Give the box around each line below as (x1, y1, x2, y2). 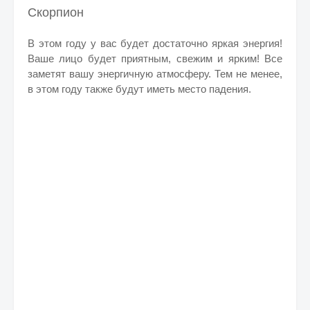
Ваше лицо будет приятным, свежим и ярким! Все (28, 53, 282, 64)
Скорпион (28, 6, 84, 19)
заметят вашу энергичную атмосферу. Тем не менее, (28, 68, 282, 80)
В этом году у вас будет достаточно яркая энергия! (28, 37, 282, 49)
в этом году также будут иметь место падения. (28, 83, 251, 95)
